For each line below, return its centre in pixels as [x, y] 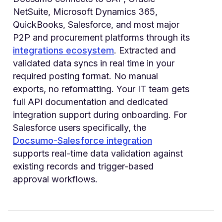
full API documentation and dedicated [90, 102]
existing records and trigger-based [83, 166]
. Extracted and [145, 50]
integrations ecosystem [63, 50]
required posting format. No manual [85, 76]
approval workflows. [55, 179]
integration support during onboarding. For [100, 114]
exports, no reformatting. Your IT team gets [101, 89]
